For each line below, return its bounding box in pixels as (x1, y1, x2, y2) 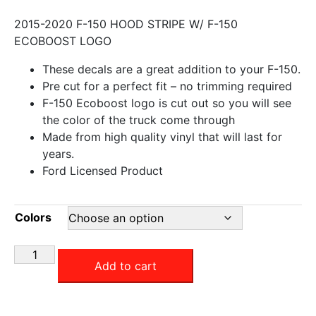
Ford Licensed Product (42, 164, 163, 178)
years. (42, 147, 74, 162)
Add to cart (95, 259, 157, 274)
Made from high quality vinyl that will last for (42, 130, 282, 145)
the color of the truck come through (42, 113, 235, 128)
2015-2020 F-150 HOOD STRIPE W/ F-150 (14, 17, 238, 32)
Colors (15, 210, 51, 225)
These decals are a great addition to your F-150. (42, 62, 300, 77)
